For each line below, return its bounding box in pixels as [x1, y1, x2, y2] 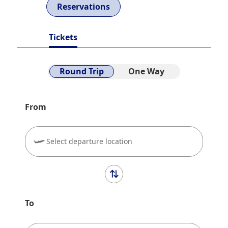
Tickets [49, 31, 78, 43]
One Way [128, 65, 164, 77]
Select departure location [46, 136, 133, 147]
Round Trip [60, 65, 104, 77]
